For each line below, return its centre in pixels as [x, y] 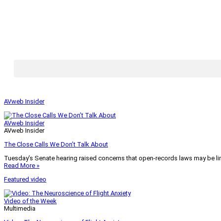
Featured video [25, 180]
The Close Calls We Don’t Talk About [56, 145]
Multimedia [20, 209]
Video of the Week [30, 201]
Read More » [22, 166]
